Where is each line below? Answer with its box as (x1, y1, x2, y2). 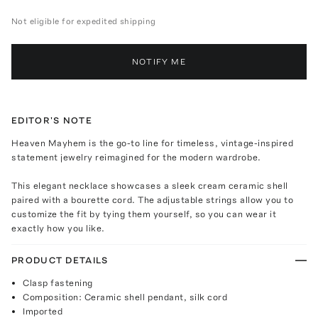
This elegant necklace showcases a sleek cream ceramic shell (11, 180, 288, 191)
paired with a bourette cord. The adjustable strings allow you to (11, 194, 294, 205)
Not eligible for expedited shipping (11, 16, 156, 26)
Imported (23, 305, 63, 317)
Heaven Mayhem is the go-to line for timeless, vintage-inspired (11, 137, 294, 148)
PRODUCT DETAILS (11, 254, 109, 265)
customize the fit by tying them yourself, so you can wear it (11, 208, 277, 219)
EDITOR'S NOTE (11, 114, 92, 126)
